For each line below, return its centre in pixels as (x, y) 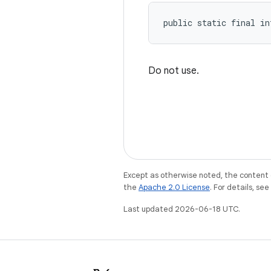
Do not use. (174, 71)
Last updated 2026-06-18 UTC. (182, 209)
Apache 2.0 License (174, 187)
